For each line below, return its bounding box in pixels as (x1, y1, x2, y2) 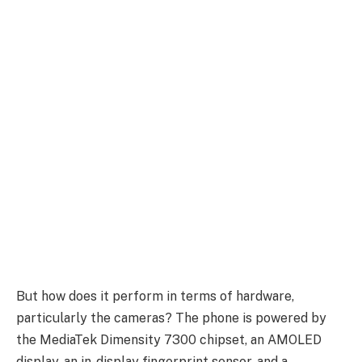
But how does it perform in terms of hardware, (16, 288, 294, 305)
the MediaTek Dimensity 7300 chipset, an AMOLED (16, 332, 322, 348)
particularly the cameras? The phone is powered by (16, 310, 326, 326)
